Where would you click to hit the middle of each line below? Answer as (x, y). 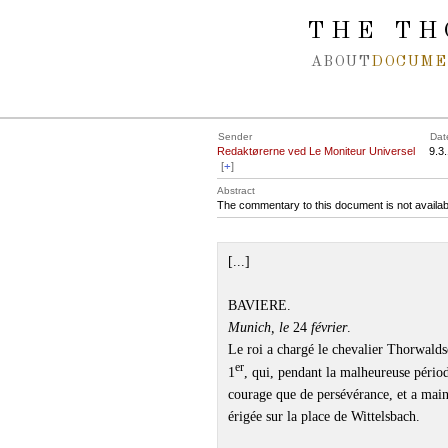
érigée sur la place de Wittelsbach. (324, 416)
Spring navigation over (93, 18)
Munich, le (258, 327)
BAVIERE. (259, 305)
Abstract (236, 190)
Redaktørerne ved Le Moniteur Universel (316, 151)
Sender (235, 136)
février (329, 327)
